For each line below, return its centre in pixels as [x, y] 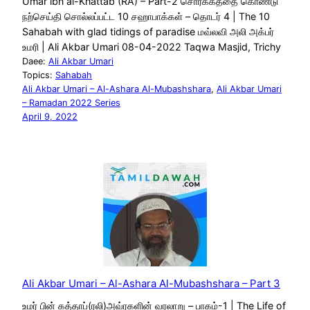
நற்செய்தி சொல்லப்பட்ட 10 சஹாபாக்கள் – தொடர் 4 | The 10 [146, 16]
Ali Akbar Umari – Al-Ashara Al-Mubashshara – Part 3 [151, 284]
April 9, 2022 [50, 116]
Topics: [39, 75]
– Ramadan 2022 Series [71, 102]
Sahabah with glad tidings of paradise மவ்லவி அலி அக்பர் [148, 31]
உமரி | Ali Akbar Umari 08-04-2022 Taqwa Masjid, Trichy [152, 46]
